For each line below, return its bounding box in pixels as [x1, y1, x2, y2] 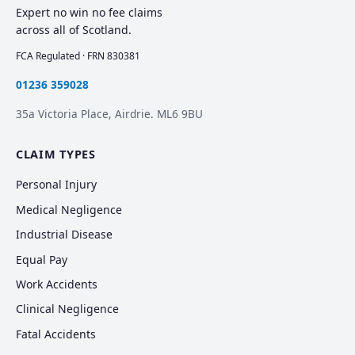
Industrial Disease [16, 227, 113, 242]
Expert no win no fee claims [16, 5, 162, 21]
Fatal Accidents [16, 326, 96, 342]
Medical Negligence [16, 201, 122, 217]
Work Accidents [16, 277, 97, 292]
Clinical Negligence [16, 301, 119, 317]
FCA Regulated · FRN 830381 [16, 49, 140, 63]
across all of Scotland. [16, 22, 132, 38]
